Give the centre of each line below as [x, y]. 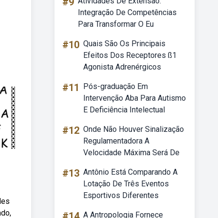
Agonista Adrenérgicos [122, 67]
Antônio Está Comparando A [130, 172]
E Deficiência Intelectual [124, 110]
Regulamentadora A [116, 141]
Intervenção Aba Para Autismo [135, 98]
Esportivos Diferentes [121, 195]
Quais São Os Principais [124, 44]
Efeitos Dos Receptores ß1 [130, 55]
